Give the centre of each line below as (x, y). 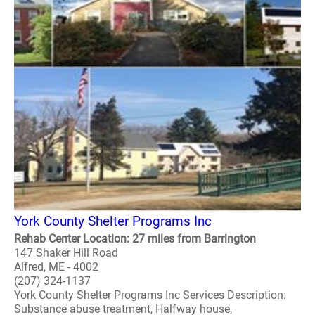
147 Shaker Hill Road (66, 253)
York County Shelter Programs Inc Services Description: (150, 295)
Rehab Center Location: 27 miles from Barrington (135, 239)
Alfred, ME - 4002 (56, 267)
